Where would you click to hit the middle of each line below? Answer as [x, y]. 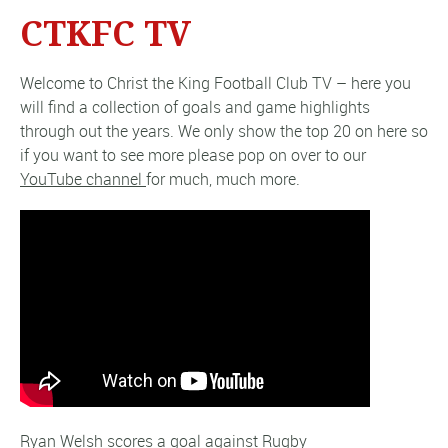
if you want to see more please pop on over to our [193, 154]
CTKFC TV [105, 33]
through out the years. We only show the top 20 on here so [224, 130]
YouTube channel [83, 178]
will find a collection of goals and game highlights [195, 106]
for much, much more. [223, 178]
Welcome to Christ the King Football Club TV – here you [215, 82]
